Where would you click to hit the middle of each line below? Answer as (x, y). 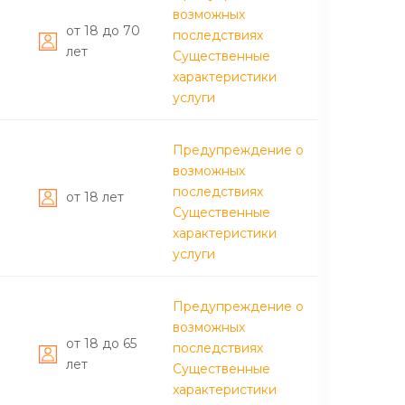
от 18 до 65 (101, 343)
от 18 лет (95, 197)
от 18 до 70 (103, 30)
